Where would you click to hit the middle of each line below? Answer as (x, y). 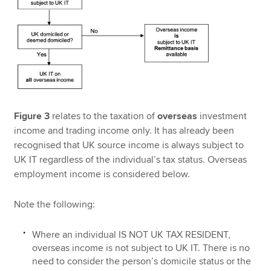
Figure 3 (32, 116)
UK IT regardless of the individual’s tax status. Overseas (131, 159)
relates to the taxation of (104, 116)
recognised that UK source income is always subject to (129, 145)
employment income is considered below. (102, 174)
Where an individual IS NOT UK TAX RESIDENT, (132, 235)
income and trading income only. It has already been (124, 130)
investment (222, 116)
